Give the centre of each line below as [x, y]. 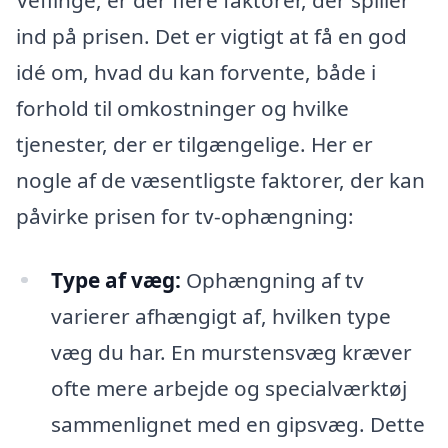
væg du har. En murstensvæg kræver [231, 351]
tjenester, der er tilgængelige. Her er [194, 143]
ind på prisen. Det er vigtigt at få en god [211, 35]
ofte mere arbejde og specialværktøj [228, 387]
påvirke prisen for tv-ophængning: [185, 215]
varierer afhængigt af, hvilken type [220, 315]
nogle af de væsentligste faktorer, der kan [220, 179]
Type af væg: [115, 279]
